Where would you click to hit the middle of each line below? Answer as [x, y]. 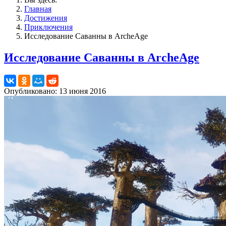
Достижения [46, 18]
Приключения [48, 27]
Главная [38, 9]
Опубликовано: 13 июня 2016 [55, 91]
